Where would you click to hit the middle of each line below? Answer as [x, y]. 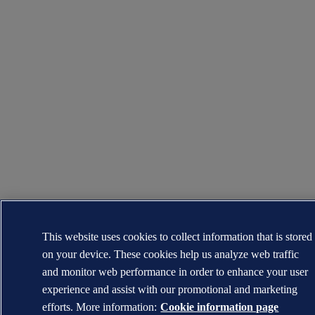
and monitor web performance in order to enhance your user [175, 272]
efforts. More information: [100, 307]
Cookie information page [220, 307]
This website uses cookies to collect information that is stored [178, 237]
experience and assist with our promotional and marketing [170, 289]
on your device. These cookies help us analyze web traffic [171, 254]
